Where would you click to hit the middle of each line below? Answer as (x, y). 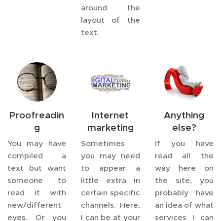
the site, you (184, 180)
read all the (184, 156)
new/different (35, 205)
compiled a (37, 156)
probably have (184, 193)
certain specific (110, 193)
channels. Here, (110, 205)
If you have (184, 143)
